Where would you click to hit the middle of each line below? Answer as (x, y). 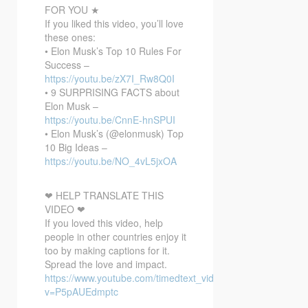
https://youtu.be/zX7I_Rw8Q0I (110, 78)
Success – (67, 64)
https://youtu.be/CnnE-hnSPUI (110, 119)
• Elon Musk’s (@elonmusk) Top (114, 133)
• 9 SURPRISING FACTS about (112, 92)
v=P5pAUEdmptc (81, 291)
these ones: (70, 37)
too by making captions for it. (107, 250)
